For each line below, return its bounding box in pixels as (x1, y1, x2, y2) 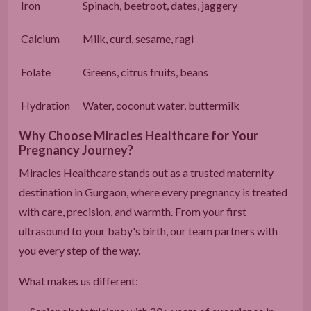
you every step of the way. (19, 243, 140, 257)
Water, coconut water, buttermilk (83, 98, 239, 112)
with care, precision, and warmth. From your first (19, 204, 246, 218)
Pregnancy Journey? (19, 142, 133, 158)
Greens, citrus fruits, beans (83, 65, 208, 78)
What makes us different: (19, 274, 138, 287)
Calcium (21, 31, 60, 45)
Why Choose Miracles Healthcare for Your (19, 127, 258, 143)
